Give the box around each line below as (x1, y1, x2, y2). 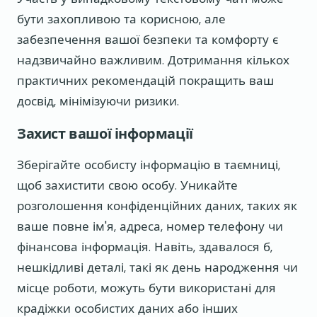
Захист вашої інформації (17, 124, 193, 143)
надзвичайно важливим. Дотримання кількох (17, 52, 289, 68)
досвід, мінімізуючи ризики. (17, 93, 179, 109)
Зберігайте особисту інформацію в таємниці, (17, 157, 280, 173)
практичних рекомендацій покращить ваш (17, 72, 274, 88)
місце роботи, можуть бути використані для (17, 280, 276, 296)
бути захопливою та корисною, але (17, 11, 226, 27)
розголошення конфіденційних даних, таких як (17, 198, 297, 214)
